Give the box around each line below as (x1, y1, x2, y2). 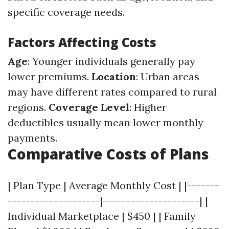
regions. (8, 101, 49, 113)
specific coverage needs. (8, 6, 125, 18)
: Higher (129, 101, 167, 113)
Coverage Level (49, 101, 129, 113)
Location (91, 70, 136, 83)
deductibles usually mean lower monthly (8, 116, 203, 129)
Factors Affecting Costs (8, 34, 156, 51)
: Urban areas (136, 70, 199, 83)
